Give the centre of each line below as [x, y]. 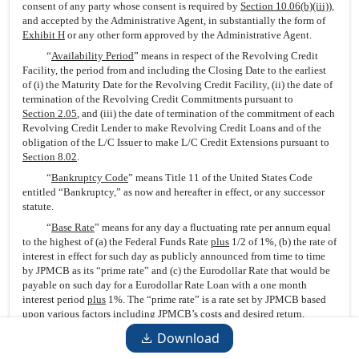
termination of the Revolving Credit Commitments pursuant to [158, 99]
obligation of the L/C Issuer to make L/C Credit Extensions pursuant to [176, 142]
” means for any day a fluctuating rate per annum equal [213, 227]
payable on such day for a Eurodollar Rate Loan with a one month [165, 285]
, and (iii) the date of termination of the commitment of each [206, 113]
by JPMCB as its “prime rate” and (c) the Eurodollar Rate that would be [176, 270]
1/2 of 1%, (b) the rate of [283, 242]
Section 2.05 [50, 113]
